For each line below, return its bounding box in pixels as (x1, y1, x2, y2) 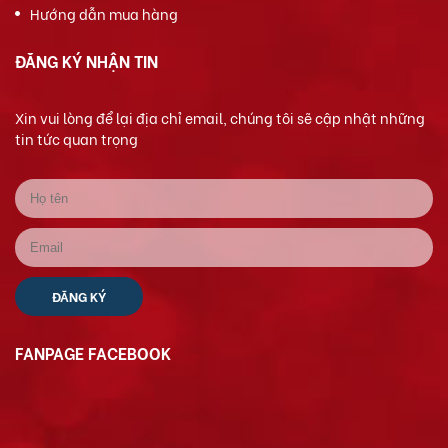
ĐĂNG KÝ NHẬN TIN (15, 48, 158, 72)
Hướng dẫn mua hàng (30, 2, 178, 24)
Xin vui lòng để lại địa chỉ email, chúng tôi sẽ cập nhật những (15, 106, 425, 128)
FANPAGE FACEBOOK (15, 340, 171, 364)
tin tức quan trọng (15, 127, 138, 149)
